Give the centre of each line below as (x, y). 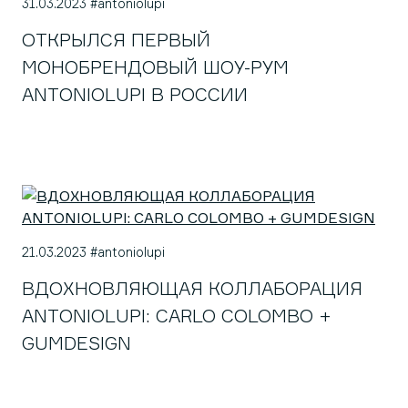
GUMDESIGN (76, 343)
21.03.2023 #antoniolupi (93, 252)
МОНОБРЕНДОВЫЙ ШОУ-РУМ (155, 67)
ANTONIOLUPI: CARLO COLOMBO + (177, 316)
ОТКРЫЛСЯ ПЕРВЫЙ (116, 40)
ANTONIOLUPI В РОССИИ (135, 94)
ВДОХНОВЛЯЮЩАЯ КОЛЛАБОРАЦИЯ (192, 288)
